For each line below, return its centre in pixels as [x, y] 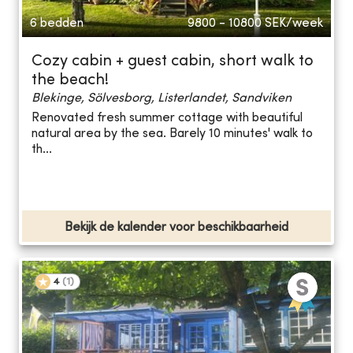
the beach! [70, 80]
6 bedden [57, 23]
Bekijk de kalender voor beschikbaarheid [176, 227]
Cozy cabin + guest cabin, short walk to [173, 61]
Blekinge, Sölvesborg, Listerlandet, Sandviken [162, 98]
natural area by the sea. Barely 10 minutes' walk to [172, 134]
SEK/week [294, 23]
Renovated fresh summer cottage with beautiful [167, 119]
